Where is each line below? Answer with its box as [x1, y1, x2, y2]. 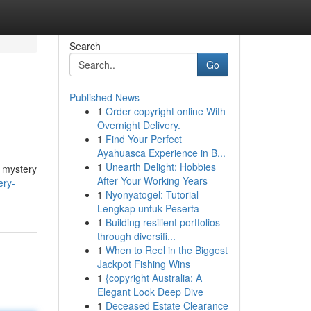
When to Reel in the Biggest [105, 243, 228, 257]
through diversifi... [96, 229, 176, 243]
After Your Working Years [96, 174, 208, 187]
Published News [69, 90, 140, 104]
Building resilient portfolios [105, 215, 220, 229]
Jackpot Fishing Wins [96, 257, 190, 271]
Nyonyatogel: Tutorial [105, 187, 199, 201]
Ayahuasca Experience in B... [96, 146, 226, 160]
